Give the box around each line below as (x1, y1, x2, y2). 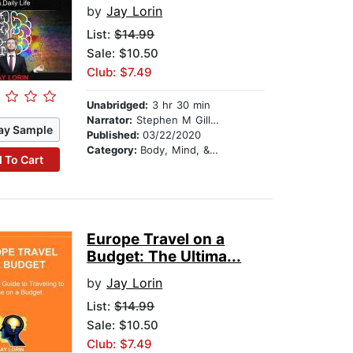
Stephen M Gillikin (132, 113, 211, 127)
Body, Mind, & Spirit (140, 143, 210, 157)
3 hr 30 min (148, 98, 211, 112)
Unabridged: (87, 98, 149, 112)
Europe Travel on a (87, 230, 225, 249)
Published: (87, 128, 143, 142)
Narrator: (87, 113, 133, 127)
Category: (87, 143, 141, 157)
